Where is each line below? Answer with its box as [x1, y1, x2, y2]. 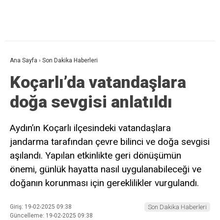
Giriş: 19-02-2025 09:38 [10, 203, 72, 210]
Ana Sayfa [10, 57, 37, 64]
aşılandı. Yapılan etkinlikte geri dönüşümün [10, 150, 181, 161]
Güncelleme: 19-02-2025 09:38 [10, 212, 93, 219]
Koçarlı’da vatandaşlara [10, 72, 186, 92]
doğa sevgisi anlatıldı [10, 92, 172, 111]
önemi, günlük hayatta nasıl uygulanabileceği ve [10, 164, 201, 175]
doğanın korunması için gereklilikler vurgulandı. [10, 177, 199, 189]
